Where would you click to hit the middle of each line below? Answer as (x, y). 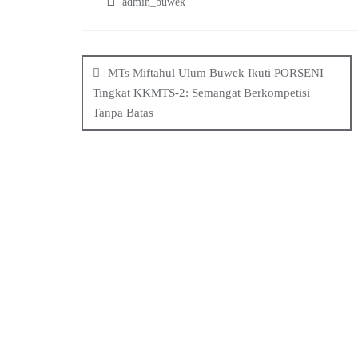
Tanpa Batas (123, 113)
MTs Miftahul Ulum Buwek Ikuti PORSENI (216, 73)
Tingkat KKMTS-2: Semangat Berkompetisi (201, 93)
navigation (153, 77)
